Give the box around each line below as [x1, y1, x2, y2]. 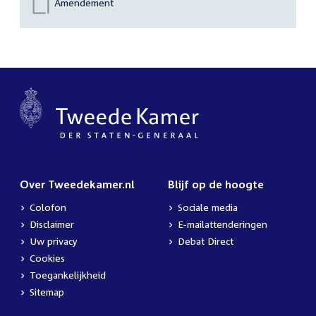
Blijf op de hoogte [168, 178, 264, 191]
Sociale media [178, 201, 238, 214]
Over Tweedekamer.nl [20, 178, 135, 191]
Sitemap [30, 286, 64, 298]
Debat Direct [178, 235, 233, 248]
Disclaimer [30, 218, 74, 231]
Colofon [30, 201, 66, 214]
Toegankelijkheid [30, 269, 106, 281]
